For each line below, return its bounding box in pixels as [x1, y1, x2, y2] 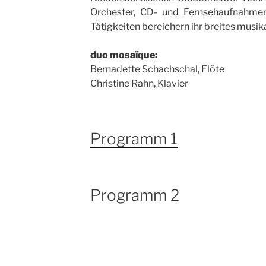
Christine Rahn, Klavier [90, 78, 188, 90]
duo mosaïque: [90, 49, 157, 61]
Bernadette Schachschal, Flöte [90, 64, 224, 75]
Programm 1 [90, 129, 178, 148]
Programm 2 [90, 185, 179, 204]
